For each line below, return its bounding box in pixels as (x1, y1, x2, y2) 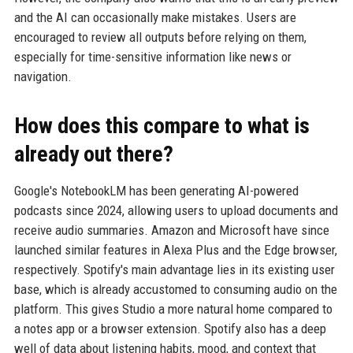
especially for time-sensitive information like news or (13, 48, 292, 65)
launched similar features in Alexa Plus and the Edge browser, (13, 241, 337, 258)
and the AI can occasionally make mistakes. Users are (13, 9, 296, 25)
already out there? (13, 140, 173, 167)
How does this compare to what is (13, 112, 310, 139)
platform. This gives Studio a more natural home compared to (13, 300, 333, 317)
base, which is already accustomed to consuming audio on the (13, 281, 337, 297)
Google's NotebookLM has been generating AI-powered (13, 182, 299, 199)
